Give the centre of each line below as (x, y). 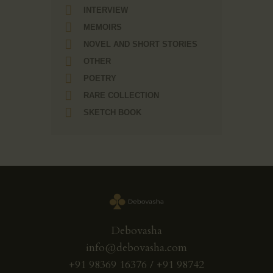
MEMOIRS (103, 27)
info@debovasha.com (136, 248)
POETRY (100, 79)
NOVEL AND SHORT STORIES (140, 44)
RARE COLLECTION (121, 96)
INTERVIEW (106, 10)
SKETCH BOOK (112, 113)
